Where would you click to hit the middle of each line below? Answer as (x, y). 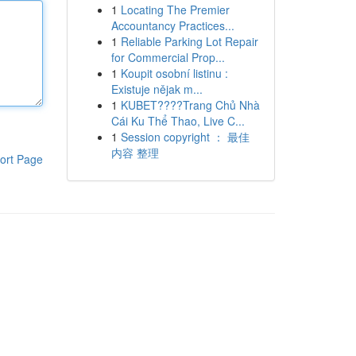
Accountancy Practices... (172, 25)
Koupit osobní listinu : (174, 73)
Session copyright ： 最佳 (185, 137)
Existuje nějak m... (157, 89)
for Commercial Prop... (168, 57)
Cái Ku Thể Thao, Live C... (178, 121)
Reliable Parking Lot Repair (189, 41)
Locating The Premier (175, 10)
